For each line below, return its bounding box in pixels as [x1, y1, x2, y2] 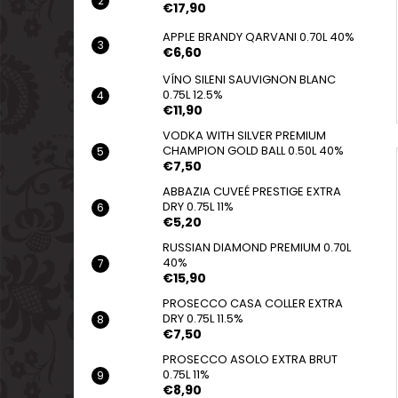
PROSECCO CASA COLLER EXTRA [163, 295, 343, 313]
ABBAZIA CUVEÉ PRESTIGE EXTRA [163, 183, 341, 201]
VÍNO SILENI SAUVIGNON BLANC [163, 71, 336, 89]
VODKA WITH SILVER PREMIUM [163, 127, 326, 145]
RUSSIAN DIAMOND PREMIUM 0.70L [163, 239, 351, 257]
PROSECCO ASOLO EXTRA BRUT [163, 351, 338, 369]
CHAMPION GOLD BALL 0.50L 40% [163, 142, 344, 160]
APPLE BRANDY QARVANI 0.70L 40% [163, 28, 354, 46]
